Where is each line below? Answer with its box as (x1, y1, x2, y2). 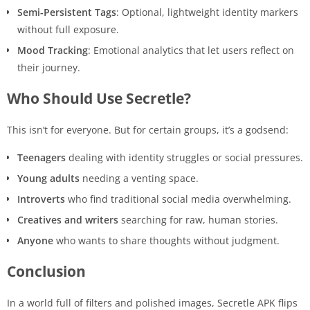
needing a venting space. (80, 171, 199, 185)
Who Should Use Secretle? (7, 88, 191, 108)
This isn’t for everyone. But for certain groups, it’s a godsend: (7, 122, 289, 136)
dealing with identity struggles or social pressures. (66, 150, 303, 164)
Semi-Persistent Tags (17, 5, 116, 19)
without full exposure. (17, 22, 119, 36)
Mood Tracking (17, 43, 88, 57)
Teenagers (17, 150, 66, 164)
